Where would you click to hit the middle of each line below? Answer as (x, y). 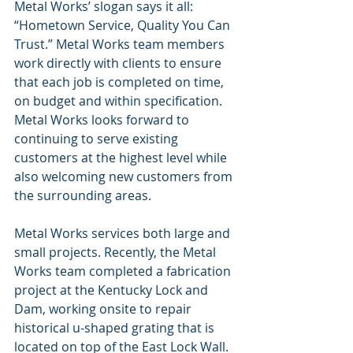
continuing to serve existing (98, 139)
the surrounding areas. (83, 196)
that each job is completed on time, (121, 82)
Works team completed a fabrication (124, 271)
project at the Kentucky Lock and (113, 290)
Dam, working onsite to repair (104, 309)
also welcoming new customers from (125, 177)
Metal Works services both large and (124, 234)
